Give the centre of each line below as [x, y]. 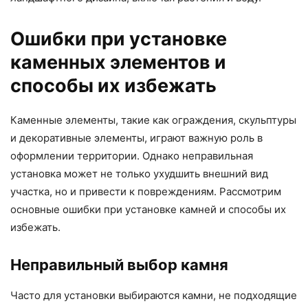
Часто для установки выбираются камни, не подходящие [154, 295]
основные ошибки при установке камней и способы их [148, 209]
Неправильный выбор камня [119, 264]
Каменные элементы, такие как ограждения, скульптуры [153, 120]
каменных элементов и [118, 62]
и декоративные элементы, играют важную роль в [136, 137]
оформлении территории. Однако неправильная [132, 155]
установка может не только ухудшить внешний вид [139, 173]
